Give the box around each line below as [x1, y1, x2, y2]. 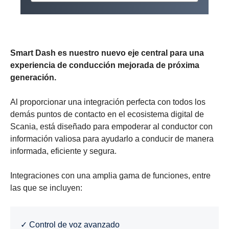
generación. [10, 73, 56, 82]
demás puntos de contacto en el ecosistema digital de [10, 109, 204, 119]
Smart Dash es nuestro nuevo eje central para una [10, 48, 204, 57]
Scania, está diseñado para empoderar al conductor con [10, 122, 213, 131]
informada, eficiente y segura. [10, 146, 117, 155]
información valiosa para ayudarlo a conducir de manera [10, 134, 214, 143]
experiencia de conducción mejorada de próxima [10, 60, 199, 70]
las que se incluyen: [10, 183, 82, 192]
